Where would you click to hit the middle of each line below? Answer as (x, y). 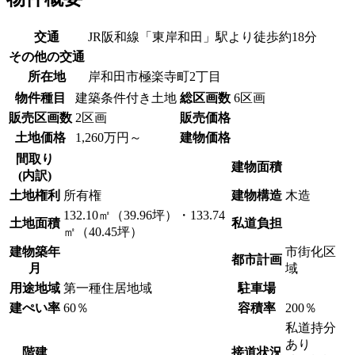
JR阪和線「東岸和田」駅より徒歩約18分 (202, 36)
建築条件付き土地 (126, 97)
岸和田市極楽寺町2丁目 (155, 76)
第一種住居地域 (108, 288)
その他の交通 (47, 56)
